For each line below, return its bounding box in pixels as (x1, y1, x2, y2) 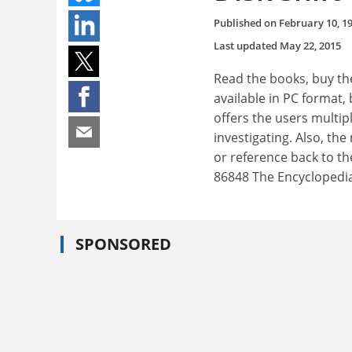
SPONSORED (75, 233, 171, 255)
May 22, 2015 (280, 38, 341, 53)
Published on (214, 15, 279, 30)
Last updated (214, 38, 280, 53)
